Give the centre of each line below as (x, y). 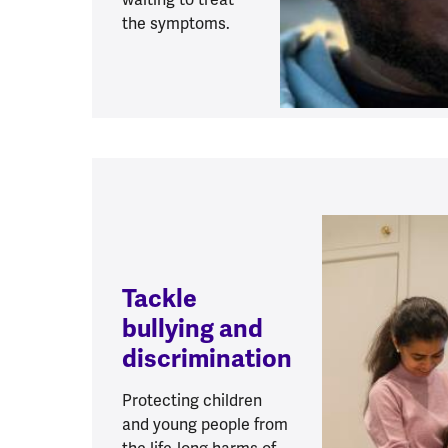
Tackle (159, 299)
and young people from (205, 425)
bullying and (192, 329)
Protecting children (192, 401)
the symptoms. (176, 24)
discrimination (207, 359)
